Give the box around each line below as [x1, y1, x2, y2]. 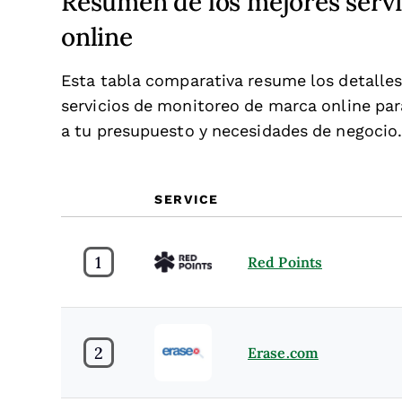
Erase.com [248, 342, 319, 363]
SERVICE [154, 192, 219, 206]
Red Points [248, 251, 322, 272]
